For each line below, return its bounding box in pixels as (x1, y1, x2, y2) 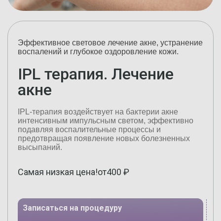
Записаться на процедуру (23, 203, 122, 213)
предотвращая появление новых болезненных (18, 134, 190, 143)
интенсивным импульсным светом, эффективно (18, 116, 193, 125)
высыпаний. (18, 143, 62, 151)
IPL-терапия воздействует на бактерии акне (18, 108, 178, 116)
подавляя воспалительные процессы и (18, 125, 161, 134)
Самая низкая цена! (18, 167, 98, 177)
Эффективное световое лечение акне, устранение (18, 38, 203, 47)
